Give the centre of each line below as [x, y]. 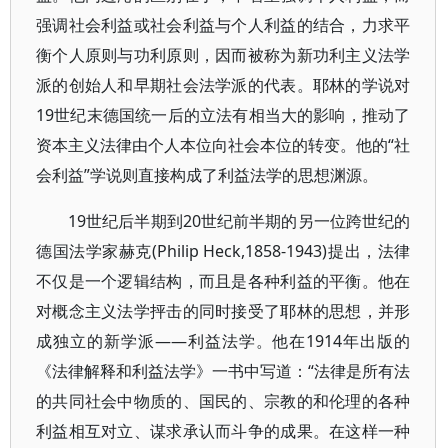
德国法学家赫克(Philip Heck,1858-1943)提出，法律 [223, 251]
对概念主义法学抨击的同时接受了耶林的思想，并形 [223, 311]
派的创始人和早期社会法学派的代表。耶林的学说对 [223, 85]
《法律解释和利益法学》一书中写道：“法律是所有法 [223, 371]
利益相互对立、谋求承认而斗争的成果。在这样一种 [223, 431]
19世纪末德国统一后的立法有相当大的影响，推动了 [223, 115]
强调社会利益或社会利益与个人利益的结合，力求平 [223, 25]
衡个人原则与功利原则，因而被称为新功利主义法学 [223, 55]
